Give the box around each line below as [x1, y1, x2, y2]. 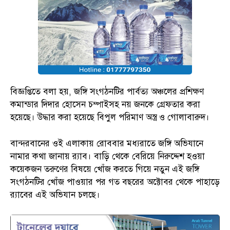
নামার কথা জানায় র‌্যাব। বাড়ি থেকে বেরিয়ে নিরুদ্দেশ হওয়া [10, 151, 205, 162]
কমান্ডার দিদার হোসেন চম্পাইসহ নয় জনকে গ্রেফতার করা [10, 99, 200, 110]
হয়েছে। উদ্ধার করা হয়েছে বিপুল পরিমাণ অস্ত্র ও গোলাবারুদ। [10, 112, 209, 123]
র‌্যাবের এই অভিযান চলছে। [10, 189, 100, 201]
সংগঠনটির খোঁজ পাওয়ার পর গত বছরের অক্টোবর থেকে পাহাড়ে [10, 177, 220, 188]
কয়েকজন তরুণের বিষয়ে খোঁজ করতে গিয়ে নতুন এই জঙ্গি [10, 164, 199, 175]
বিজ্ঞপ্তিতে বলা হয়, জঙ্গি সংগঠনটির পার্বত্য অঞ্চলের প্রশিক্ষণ [10, 86, 204, 98]
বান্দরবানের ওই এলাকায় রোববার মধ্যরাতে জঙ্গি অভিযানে [10, 138, 203, 149]
